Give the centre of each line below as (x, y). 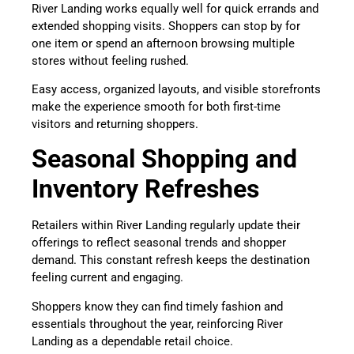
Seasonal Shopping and (164, 159)
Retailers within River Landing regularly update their (166, 226)
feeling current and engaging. (109, 278)
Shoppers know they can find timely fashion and (157, 306)
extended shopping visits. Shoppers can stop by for (166, 26)
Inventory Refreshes (145, 189)
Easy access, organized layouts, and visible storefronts (176, 89)
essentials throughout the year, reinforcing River (157, 324)
